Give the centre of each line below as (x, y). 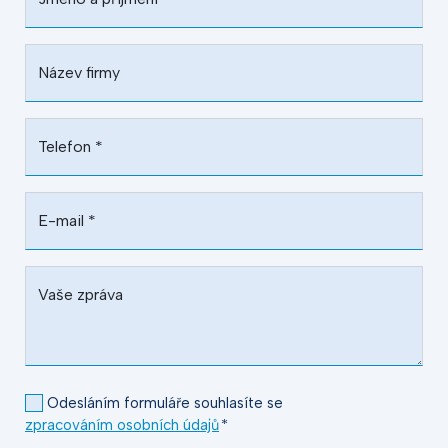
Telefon (66, 146)
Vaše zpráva (80, 294)
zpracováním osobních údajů (122, 424)
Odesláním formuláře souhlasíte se (165, 402)
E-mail (63, 220)
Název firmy (79, 72)
